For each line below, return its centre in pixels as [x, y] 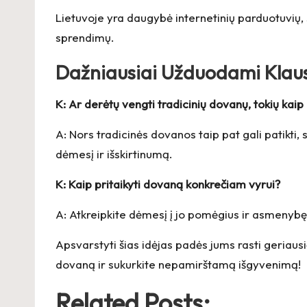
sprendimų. [85, 37]
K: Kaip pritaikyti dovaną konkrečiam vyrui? [168, 184]
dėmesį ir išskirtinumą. [114, 153]
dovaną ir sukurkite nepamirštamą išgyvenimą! [178, 264]
